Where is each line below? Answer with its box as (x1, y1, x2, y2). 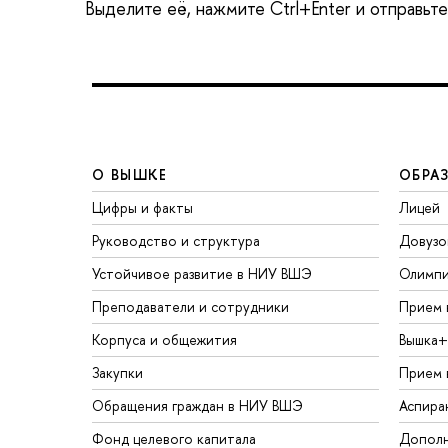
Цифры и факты (92, 197, 193, 217)
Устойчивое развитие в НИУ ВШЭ (92, 263, 312, 283)
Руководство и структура (92, 230, 260, 250)
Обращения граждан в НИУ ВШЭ (92, 395, 303, 415)
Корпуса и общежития (92, 329, 237, 349)
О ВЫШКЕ (92, 164, 168, 184)
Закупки (92, 362, 143, 382)
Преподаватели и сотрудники (92, 296, 289, 316)
